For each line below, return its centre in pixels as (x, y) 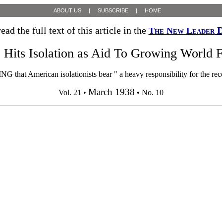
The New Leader (181, 31)
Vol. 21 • (73, 93)
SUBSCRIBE (113, 10)
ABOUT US (67, 10)
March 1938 (111, 92)
